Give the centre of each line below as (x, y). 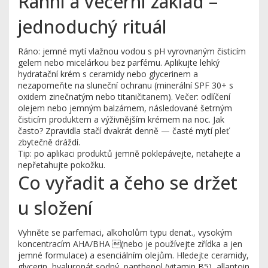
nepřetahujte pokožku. (62, 165)
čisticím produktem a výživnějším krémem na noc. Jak (121, 119)
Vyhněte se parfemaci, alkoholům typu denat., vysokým (125, 232)
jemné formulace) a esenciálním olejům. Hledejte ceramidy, (133, 255)
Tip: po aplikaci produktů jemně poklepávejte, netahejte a (129, 153)
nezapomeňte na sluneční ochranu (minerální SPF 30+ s (126, 85)
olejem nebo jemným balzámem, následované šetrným (125, 108)
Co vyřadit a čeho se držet (128, 183)
